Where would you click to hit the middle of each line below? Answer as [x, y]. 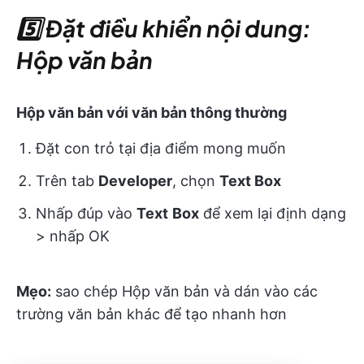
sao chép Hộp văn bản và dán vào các [184, 291]
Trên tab [67, 180]
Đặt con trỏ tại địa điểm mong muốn [161, 148]
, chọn [196, 180]
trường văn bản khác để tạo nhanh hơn [152, 314]
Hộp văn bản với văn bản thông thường [152, 112]
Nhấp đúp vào [86, 213]
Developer [135, 180]
